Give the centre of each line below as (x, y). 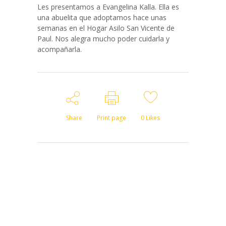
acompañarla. (60, 49)
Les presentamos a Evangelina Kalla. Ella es (108, 7)
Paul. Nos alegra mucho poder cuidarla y (103, 38)
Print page (111, 118)
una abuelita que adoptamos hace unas (102, 17)
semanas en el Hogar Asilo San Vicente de (106, 28)
